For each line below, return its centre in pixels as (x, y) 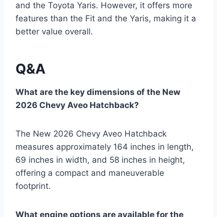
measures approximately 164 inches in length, (105, 147)
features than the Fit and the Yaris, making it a (106, 19)
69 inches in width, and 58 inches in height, (100, 160)
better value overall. (54, 32)
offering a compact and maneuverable (90, 173)
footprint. (33, 186)
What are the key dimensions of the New (98, 92)
